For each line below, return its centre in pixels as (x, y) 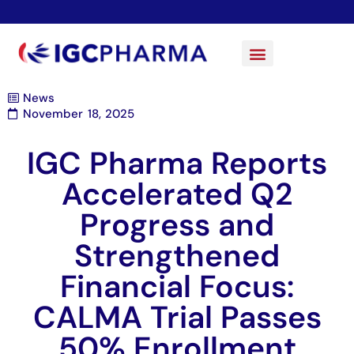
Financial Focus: (177, 287)
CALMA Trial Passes (177, 318)
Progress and (177, 225)
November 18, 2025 (79, 114)
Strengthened (177, 256)
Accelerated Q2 (177, 194)
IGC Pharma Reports (177, 164)
